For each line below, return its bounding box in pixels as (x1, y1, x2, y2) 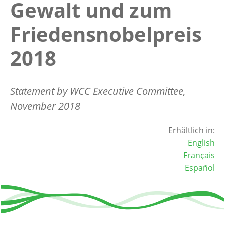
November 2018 (10, 99, 80, 113)
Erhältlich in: (168, 124, 215, 136)
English (188, 137, 215, 148)
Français (183, 149, 215, 161)
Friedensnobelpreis (10, 20, 202, 48)
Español (185, 162, 215, 173)
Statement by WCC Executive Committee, (10, 84, 186, 98)
